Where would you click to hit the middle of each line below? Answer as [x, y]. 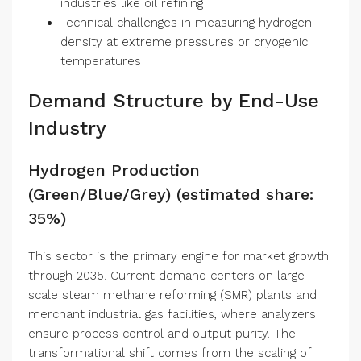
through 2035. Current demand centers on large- [169, 276]
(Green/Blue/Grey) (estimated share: [171, 195]
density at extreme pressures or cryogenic [184, 42]
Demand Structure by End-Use [174, 101]
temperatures [101, 62]
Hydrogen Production [114, 170]
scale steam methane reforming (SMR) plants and [172, 295]
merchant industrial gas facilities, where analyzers [172, 315]
